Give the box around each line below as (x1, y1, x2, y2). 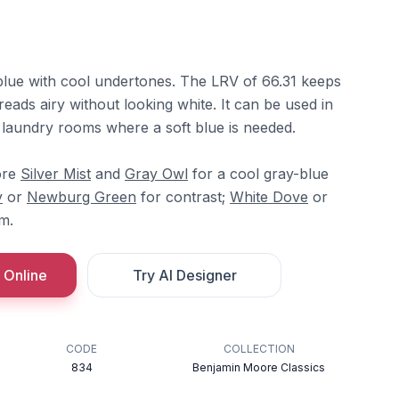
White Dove (230, 188, 308, 206)
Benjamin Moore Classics (192, 361, 326, 374)
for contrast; (136, 188, 230, 206)
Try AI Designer (132, 266, 237, 284)
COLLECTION (223, 342, 295, 355)
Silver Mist (20, 165, 91, 183)
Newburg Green (27, 188, 136, 206)
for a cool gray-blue (188, 165, 329, 183)
